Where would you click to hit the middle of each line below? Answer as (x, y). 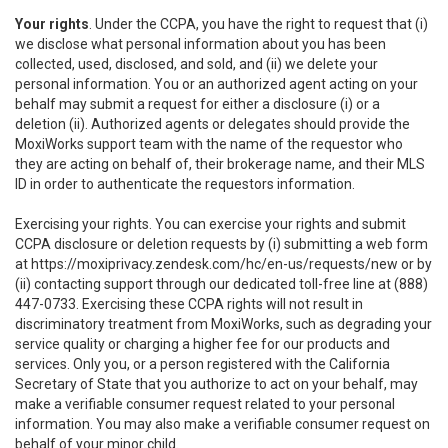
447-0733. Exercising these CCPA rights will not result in (189, 304)
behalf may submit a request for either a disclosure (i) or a (197, 104)
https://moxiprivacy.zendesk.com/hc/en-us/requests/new (214, 264)
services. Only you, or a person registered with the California (202, 364)
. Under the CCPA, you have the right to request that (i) (258, 24)
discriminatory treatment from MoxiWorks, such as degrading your (223, 324)
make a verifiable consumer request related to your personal (205, 404)
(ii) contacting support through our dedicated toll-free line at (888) (221, 284)
